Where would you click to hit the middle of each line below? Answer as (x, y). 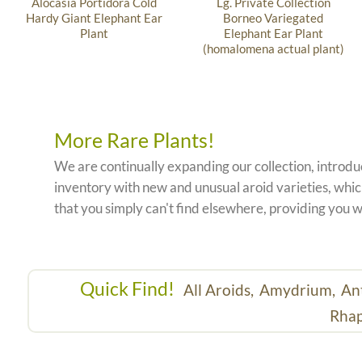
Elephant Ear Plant (273, 34)
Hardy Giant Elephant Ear (94, 18)
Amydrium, (299, 289)
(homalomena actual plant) (273, 49)
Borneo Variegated (274, 18)
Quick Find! (130, 288)
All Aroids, (220, 289)
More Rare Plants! (135, 140)
